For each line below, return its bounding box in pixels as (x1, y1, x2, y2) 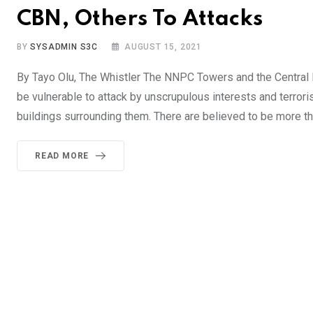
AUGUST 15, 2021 (124, 41, 203, 52)
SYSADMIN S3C (30, 41, 99, 52)
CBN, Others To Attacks (17, 8, 263, 30)
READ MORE (35, 150, 89, 161)
